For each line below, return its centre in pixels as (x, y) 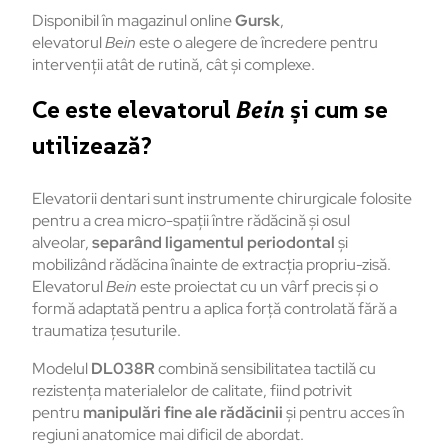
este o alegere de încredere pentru (257, 43)
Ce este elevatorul (134, 110)
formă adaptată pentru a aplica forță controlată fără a (214, 309)
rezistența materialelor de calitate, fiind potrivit (192, 391)
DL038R (123, 369)
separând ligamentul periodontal (213, 243)
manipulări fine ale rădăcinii (183, 413)
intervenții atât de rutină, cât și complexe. (173, 65)
